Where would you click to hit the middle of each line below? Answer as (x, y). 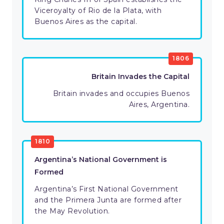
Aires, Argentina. (159, 105)
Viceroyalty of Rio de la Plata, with (98, 11)
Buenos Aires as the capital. (86, 22)
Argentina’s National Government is (101, 160)
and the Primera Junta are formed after (108, 200)
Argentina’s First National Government (106, 189)
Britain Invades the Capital (140, 77)
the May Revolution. (72, 211)
